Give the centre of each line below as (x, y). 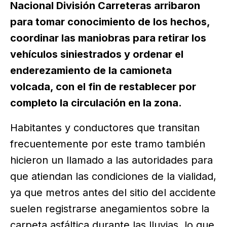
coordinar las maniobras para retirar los (108, 38)
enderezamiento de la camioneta (91, 70)
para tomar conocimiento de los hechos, (110, 22)
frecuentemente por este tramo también (108, 144)
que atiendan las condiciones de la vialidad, (113, 177)
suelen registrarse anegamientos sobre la (110, 209)
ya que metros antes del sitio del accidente (113, 193)
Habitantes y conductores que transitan (105, 128)
